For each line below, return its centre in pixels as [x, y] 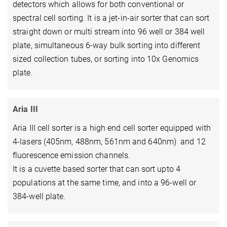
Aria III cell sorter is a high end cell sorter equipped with [112, 128]
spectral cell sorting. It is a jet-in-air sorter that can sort [111, 18]
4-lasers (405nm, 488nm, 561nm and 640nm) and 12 [109, 141]
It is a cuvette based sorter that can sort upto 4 [97, 169]
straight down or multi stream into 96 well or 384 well [109, 31]
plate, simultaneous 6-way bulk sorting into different [107, 45]
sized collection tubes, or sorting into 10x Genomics [106, 59]
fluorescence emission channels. [72, 155]
